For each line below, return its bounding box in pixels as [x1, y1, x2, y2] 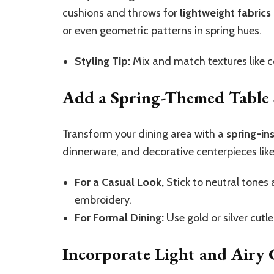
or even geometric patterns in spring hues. [62, 23, 262, 37]
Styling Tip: [75, 54, 130, 68]
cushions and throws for [62, 6, 180, 20]
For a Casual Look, [75, 175, 164, 189]
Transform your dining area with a [62, 127, 226, 141]
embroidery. [75, 193, 131, 207]
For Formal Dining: [75, 210, 164, 224]
